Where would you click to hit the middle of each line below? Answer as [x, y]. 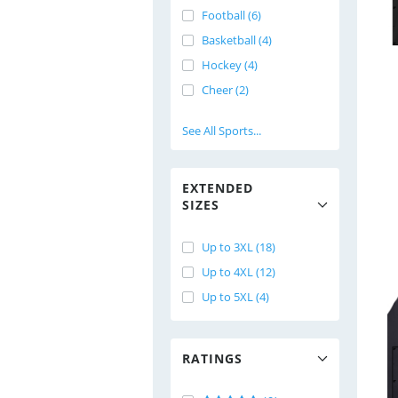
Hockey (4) [230, 65]
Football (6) [231, 15]
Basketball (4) [237, 40]
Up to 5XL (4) [235, 297]
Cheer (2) [225, 90]
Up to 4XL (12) [239, 272]
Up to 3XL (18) [239, 247]
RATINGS [212, 358]
